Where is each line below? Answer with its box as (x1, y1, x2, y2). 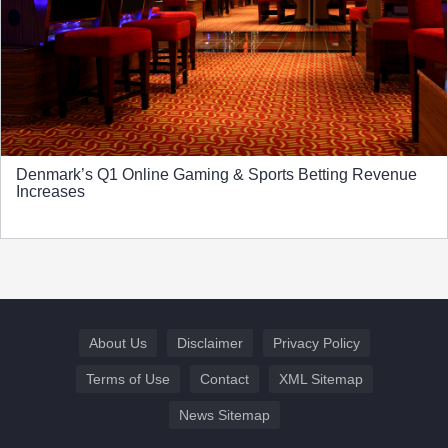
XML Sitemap (278, 370, 363, 387)
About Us (88, 334, 147, 351)
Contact (199, 370, 249, 387)
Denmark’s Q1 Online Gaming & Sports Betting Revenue (16, 165, 417, 183)
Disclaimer (176, 334, 243, 351)
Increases (16, 182, 85, 200)
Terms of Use (85, 370, 170, 387)
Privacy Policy (272, 334, 360, 351)
